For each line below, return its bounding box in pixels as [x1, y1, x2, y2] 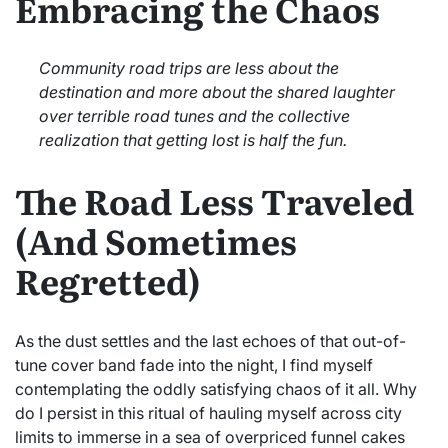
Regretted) [15, 255, 201, 306]
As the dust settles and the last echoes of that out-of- [15, 330, 406, 351]
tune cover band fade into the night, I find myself [15, 354, 373, 375]
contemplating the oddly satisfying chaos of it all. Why [15, 378, 417, 399]
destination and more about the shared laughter [39, 82, 395, 103]
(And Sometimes [15, 215, 297, 266]
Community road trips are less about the [39, 58, 339, 79]
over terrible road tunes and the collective [39, 106, 350, 127]
